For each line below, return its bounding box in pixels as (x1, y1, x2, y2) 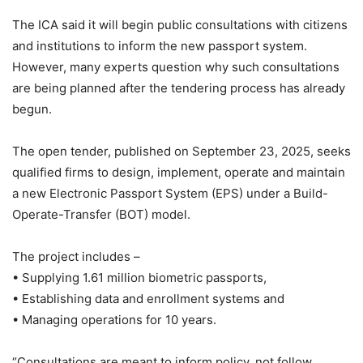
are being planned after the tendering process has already (12, 79, 345, 96)
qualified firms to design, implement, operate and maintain (12, 164, 345, 180)
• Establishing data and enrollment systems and (12, 290, 284, 306)
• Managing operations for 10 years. (12, 311, 216, 327)
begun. (12, 100, 52, 117)
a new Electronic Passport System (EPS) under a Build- (12, 185, 328, 201)
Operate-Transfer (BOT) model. (12, 206, 190, 222)
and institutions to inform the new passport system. (12, 37, 307, 53)
